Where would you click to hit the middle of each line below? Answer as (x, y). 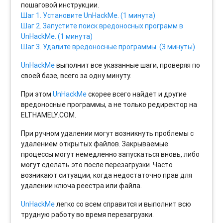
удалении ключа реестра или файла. (82, 185)
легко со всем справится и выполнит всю (123, 204)
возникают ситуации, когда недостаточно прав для (107, 175)
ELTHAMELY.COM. (49, 115)
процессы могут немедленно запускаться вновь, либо (111, 154)
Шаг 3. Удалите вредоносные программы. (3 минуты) (108, 47)
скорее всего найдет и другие (137, 94)
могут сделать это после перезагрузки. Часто (97, 165)
